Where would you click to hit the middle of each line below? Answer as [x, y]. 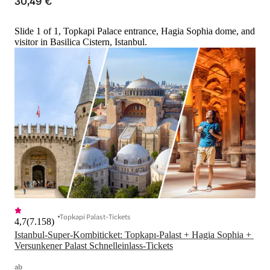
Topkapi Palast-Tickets [95, 216]
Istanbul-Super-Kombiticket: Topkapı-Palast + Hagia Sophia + [133, 234]
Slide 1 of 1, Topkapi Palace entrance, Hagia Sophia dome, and [135, 31]
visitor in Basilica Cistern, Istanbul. [81, 42]
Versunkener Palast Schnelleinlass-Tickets [94, 245]
